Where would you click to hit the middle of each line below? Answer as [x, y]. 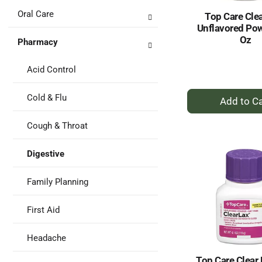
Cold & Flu [47, 98]
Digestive [46, 154]
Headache [46, 238]
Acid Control [51, 70]
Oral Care [36, 14]
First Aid [43, 210]
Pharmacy [38, 42]
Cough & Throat [57, 126]
